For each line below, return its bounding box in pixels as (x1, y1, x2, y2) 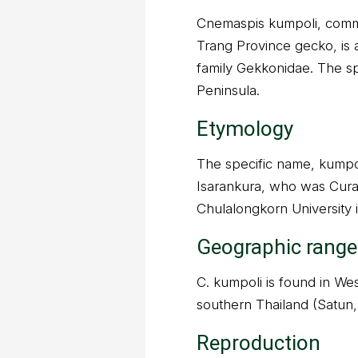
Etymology (197, 117, 293, 141)
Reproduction (197, 331, 320, 355)
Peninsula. (197, 82, 260, 98)
